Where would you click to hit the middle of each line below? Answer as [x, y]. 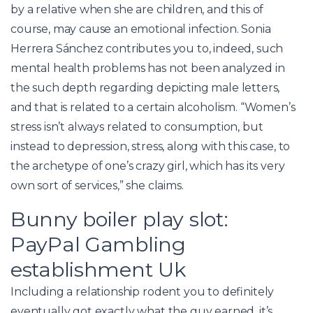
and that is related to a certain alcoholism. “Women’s [153, 107]
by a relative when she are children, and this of [137, 9]
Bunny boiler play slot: [119, 219]
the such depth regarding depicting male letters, [145, 87]
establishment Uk [98, 269]
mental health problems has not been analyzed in [148, 68]
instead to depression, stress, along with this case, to [151, 146]
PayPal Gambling [98, 244]
